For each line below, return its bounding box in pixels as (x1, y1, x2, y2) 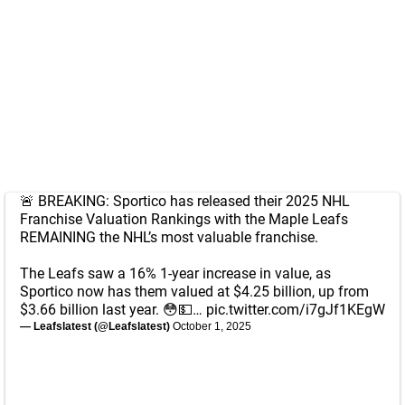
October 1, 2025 (173, 320, 251, 333)
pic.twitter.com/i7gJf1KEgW (206, 301, 385, 318)
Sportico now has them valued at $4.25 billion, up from (20, 283, 369, 300)
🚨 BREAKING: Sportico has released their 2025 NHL (20, 193, 350, 210)
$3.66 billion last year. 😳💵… (20, 301, 206, 318)
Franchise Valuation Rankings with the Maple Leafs (20, 211, 348, 228)
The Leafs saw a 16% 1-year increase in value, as (20, 265, 331, 282)
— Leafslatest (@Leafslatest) (20, 320, 173, 333)
